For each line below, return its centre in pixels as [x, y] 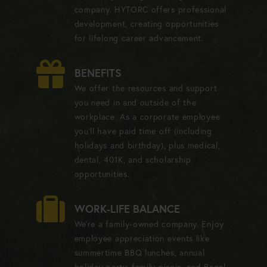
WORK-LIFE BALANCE [127, 208]
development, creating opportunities [146, 24]
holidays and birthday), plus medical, [147, 145]
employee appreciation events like [142, 238]
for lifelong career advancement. [139, 38]
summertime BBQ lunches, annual [139, 252]
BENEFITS [98, 72]
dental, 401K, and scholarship [133, 159]
